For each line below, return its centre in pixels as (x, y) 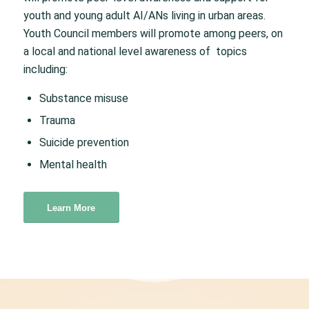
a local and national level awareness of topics (135, 51)
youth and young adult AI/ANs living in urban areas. (144, 15)
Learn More (71, 208)
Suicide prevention (84, 143)
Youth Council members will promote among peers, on (153, 33)
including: (45, 69)
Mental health (73, 165)
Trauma (57, 121)
